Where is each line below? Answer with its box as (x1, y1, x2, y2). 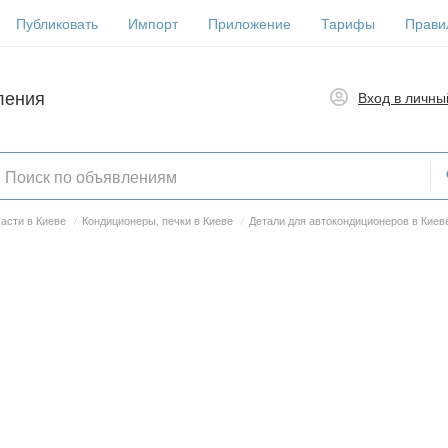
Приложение (208, 13, 291, 33)
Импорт (128, 13, 178, 33)
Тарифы (321, 13, 375, 33)
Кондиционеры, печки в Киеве (82, 212, 233, 228)
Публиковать (16, 13, 98, 33)
